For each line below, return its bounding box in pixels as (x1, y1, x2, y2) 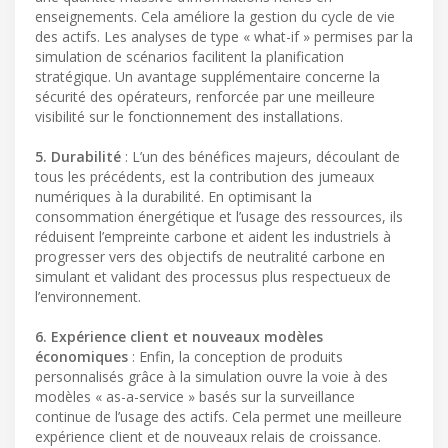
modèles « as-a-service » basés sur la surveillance (35, 386, 355, 406)
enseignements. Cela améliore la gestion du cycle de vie (35, 6, 395, 26)
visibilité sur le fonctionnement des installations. (35, 106, 343, 126)
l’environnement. (35, 286, 141, 306)
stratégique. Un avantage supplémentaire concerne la (35, 66, 380, 86)
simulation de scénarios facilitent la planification (35, 46, 344, 66)
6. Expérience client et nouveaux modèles (35, 326, 323, 346)
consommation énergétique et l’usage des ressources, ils (35, 206, 403, 226)
